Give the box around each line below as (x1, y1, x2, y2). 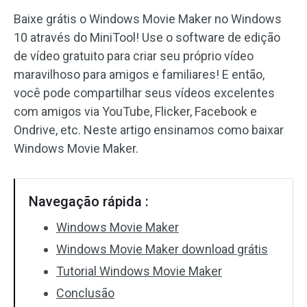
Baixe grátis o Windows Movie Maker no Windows (14, 12, 282, 26)
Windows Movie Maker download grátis (56, 242, 268, 256)
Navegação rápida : (29, 193, 149, 210)
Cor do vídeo (34, 116, 95, 130)
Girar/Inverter (34, 149, 98, 162)
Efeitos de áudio (34, 20, 113, 33)
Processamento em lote (34, 181, 150, 194)
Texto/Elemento (34, 52, 111, 65)
